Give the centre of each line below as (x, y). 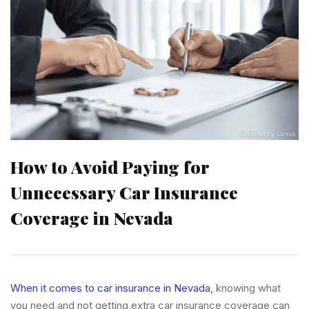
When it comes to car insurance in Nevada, (112, 288)
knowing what (247, 288)
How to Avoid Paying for (110, 166)
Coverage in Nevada (92, 217)
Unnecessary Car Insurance (124, 192)
